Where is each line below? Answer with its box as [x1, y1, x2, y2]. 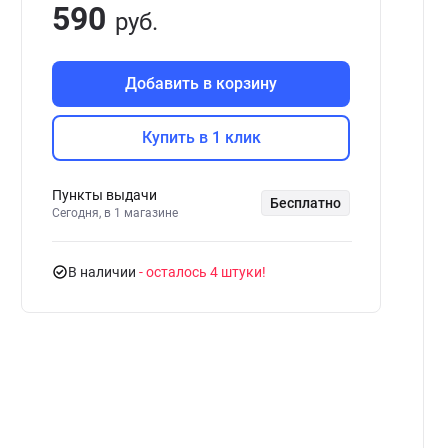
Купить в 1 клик [141, 127, 261, 147]
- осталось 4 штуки [139, 264, 262, 280]
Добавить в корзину [125, 74, 277, 93]
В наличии [68, 264, 139, 280]
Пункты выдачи [52, 187, 157, 203]
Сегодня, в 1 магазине [52, 206, 178, 220]
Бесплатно [270, 195, 341, 211]
